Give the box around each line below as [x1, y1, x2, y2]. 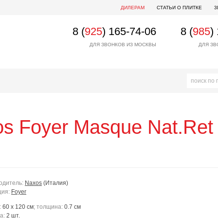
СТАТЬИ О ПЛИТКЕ [157, 5, 202, 10]
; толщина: [34, 203, 64, 210]
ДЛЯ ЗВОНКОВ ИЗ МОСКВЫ [90, 42, 156, 47]
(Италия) [43, 180, 68, 186]
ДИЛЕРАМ [121, 5, 145, 10]
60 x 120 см [2, 203, 34, 210]
